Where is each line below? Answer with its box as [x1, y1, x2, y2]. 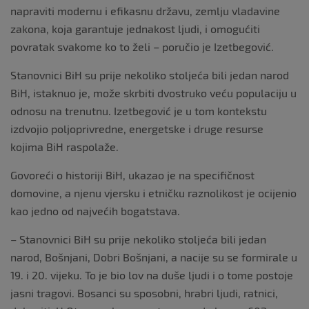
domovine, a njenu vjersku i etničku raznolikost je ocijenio [10, 186, 297, 199]
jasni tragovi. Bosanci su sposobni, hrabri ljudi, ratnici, [10, 286, 278, 299]
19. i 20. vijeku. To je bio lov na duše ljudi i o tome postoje [10, 268, 293, 281]
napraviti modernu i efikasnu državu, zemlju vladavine [10, 4, 280, 17]
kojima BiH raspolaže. [10, 140, 119, 153]
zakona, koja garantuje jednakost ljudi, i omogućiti [10, 22, 260, 35]
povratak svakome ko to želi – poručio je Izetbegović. [10, 40, 274, 53]
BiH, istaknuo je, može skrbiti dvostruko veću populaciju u [10, 86, 297, 99]
